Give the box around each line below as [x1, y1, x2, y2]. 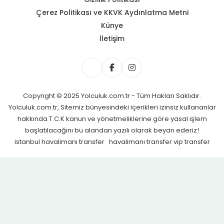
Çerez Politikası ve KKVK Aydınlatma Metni [35, 7, 188, 17]
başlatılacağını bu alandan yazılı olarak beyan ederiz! [25, 125, 199, 135]
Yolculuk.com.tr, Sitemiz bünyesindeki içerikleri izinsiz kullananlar [8, 102, 216, 112]
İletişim [99, 33, 124, 43]
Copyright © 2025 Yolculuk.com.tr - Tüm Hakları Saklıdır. [23, 90, 201, 100]
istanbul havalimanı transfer [14, 136, 106, 146]
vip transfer [173, 136, 210, 146]
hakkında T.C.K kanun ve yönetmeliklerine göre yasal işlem [17, 113, 207, 123]
